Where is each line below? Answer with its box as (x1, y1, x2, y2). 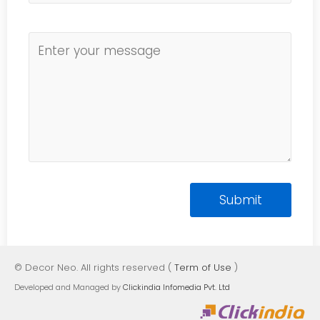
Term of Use (174, 261, 231, 274)
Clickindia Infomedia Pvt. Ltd (123, 281, 230, 293)
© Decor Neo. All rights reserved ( (14, 261, 174, 274)
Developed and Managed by (14, 281, 123, 293)
